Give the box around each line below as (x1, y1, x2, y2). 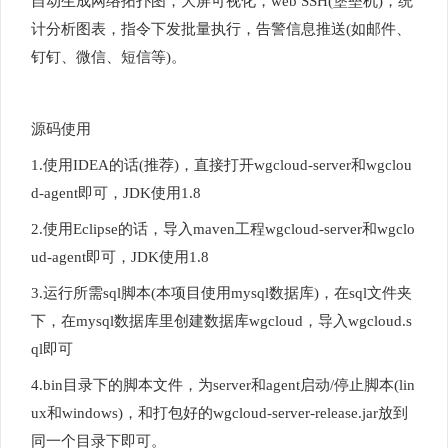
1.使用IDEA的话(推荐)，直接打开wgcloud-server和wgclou (31, 157, 412, 173)
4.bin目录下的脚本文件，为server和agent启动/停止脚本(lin (31, 377, 415, 393)
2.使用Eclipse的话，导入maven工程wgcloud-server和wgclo (31, 221, 415, 237)
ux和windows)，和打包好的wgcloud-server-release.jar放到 (31, 405, 408, 421)
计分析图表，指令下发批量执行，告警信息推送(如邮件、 (31, 21, 411, 37)
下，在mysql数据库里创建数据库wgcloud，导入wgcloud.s (31, 313, 412, 329)
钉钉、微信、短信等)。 (31, 49, 186, 65)
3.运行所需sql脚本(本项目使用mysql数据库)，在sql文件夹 (31, 285, 412, 301)
